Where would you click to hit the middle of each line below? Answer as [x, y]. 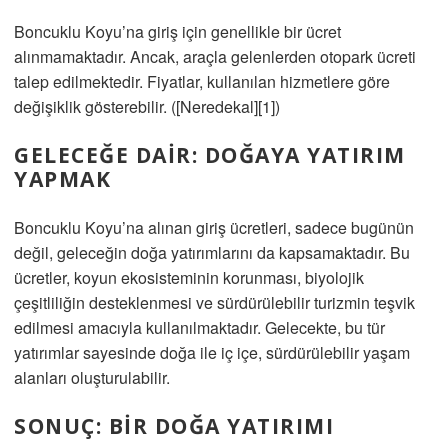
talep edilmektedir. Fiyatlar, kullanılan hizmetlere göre [202, 81]
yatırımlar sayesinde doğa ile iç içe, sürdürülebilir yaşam [212, 352]
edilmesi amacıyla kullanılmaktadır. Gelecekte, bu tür [199, 327]
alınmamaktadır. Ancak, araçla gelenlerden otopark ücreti [215, 56]
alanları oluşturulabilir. [92, 377]
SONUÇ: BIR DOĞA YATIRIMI [174, 426]
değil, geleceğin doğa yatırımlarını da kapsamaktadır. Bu [212, 252]
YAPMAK [62, 179]
